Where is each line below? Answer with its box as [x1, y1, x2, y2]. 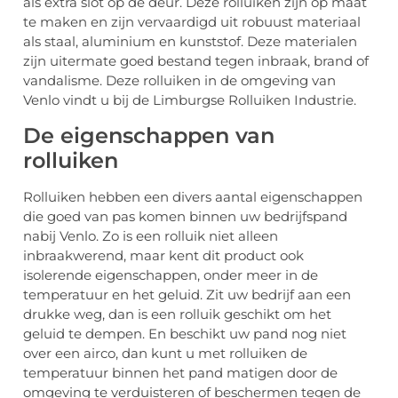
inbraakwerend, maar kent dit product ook [23, 246, 304, 264]
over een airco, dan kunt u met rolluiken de [23, 344, 307, 362]
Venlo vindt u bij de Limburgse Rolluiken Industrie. [23, 92, 356, 109]
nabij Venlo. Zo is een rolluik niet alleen [23, 227, 278, 244]
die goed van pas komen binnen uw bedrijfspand [23, 207, 347, 225]
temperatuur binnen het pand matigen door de [23, 363, 338, 381]
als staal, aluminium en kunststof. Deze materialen [23, 33, 357, 51]
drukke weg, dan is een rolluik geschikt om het [23, 305, 331, 322]
